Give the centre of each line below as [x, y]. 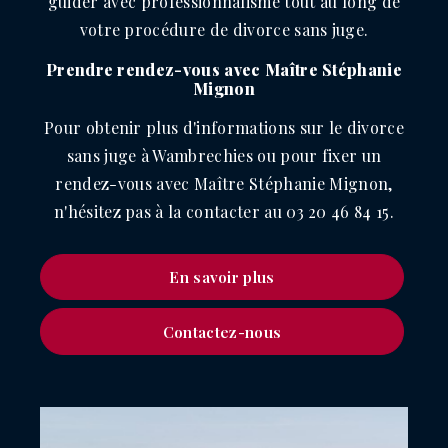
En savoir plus [222, 277]
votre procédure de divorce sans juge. [224, 29]
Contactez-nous [222, 331]
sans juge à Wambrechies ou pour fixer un [224, 155]
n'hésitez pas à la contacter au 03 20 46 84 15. [224, 211]
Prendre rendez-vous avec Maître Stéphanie [224, 69]
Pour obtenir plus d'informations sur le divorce [224, 127]
